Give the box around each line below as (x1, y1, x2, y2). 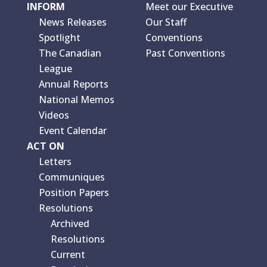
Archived (50, 216, 89, 230)
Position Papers (38, 185, 109, 199)
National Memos (38, 92, 114, 106)
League (38, 61, 72, 75)
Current (50, 247, 85, 261)
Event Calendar (38, 123, 107, 137)
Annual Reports (38, 77, 108, 91)
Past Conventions (145, 46, 225, 60)
